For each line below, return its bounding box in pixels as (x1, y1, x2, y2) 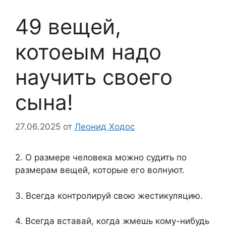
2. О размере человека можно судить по (15, 152, 187, 163)
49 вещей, (15, 13, 121, 39)
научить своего (15, 64, 173, 90)
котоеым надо (15, 38, 161, 65)
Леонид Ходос (75, 122, 135, 132)
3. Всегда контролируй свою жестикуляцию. (15, 190, 203, 201)
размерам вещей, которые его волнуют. (15, 165, 185, 176)
